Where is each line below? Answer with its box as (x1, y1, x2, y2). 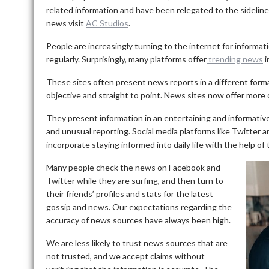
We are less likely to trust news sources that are (46, 237, 228, 248)
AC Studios (86, 17, 128, 28)
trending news (207, 53, 263, 64)
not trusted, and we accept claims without (46, 250, 205, 261)
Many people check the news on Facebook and (46, 162, 220, 172)
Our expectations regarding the (112, 201, 232, 212)
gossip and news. (46, 201, 110, 212)
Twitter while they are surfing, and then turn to (46, 175, 223, 186)
